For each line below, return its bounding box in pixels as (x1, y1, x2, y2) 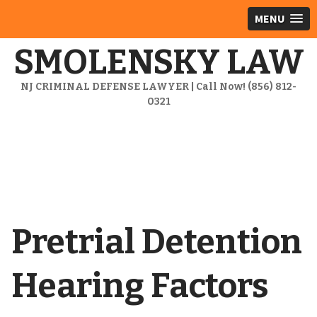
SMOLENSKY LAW (13, 42, 304, 83)
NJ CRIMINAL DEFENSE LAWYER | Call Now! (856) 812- (21, 81, 296, 93)
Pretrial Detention (11, 221, 302, 263)
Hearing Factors (11, 265, 269, 306)
